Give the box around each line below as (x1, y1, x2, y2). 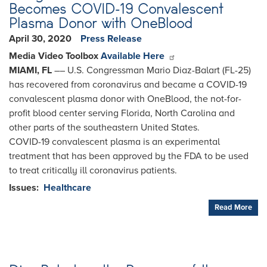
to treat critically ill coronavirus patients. (9, 164, 177, 177)
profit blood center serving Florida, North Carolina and (9, 107, 235, 120)
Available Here (101, 50, 164, 63)
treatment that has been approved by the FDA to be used (9, 150, 249, 163)
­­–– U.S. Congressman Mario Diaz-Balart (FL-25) (54, 64, 251, 77)
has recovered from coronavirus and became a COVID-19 (9, 79, 247, 91)
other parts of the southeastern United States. (9, 122, 200, 134)
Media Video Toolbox (9, 50, 101, 63)
